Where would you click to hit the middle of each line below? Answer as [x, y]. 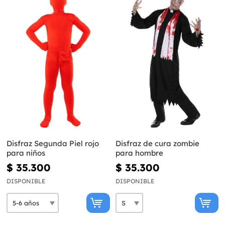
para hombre [139, 153]
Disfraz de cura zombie [157, 144]
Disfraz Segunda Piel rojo [53, 144]
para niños [26, 153]
